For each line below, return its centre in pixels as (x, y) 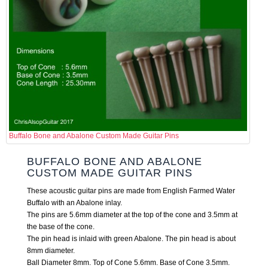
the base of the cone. (61, 227)
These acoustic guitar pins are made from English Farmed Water (131, 191)
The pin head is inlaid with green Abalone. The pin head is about (131, 239)
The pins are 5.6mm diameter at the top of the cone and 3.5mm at (132, 215)
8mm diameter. (51, 251)
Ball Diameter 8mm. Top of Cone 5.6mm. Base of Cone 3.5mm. (128, 263)
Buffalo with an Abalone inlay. (74, 203)
